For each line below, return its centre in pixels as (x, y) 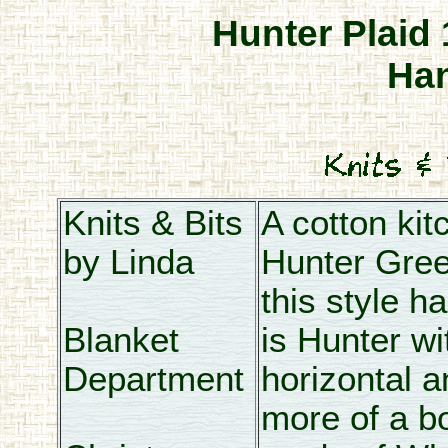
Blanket (120, 340)
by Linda (128, 262)
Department (153, 379)
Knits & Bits (152, 223)
